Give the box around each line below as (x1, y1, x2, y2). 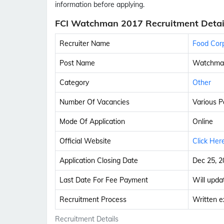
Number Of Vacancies (59, 97, 129, 107)
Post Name (59, 58, 95, 68)
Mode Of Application (59, 117, 125, 126)
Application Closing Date (59, 156, 138, 165)
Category (59, 78, 89, 87)
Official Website (59, 136, 111, 146)
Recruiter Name (59, 39, 110, 48)
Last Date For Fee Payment (59, 175, 148, 185)
